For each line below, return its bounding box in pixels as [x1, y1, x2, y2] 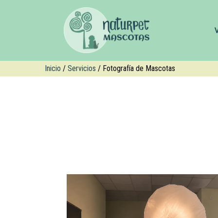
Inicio [45, 64, 61, 73]
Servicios [68, 64, 96, 73]
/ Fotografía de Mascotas [96, 64, 175, 73]
